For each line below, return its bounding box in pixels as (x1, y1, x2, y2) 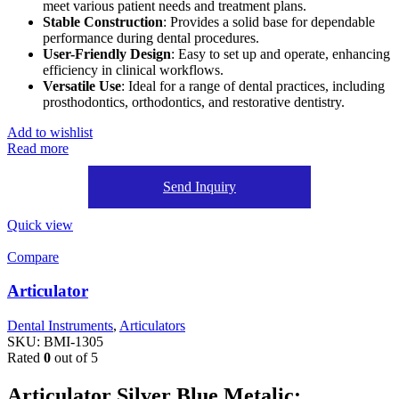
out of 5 (51, 349, 98, 365)
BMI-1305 (44, 333, 103, 349)
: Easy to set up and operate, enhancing (171, 45, 390, 61)
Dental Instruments (7, 317, 113, 333)
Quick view (7, 216, 73, 232)
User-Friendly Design (43, 45, 171, 61)
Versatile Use (43, 77, 121, 94)
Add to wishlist (7, 124, 93, 140)
